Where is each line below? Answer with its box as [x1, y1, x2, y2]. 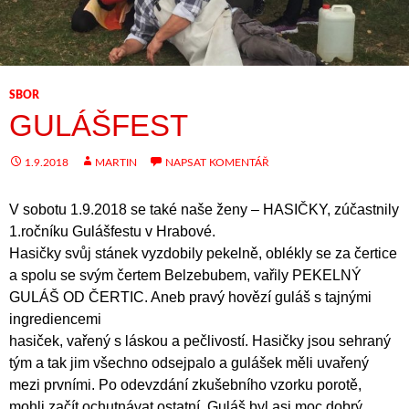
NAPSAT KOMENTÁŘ [165, 157, 269, 168]
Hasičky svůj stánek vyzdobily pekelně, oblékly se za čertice [9, 246, 397, 261]
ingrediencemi [9, 311, 101, 327]
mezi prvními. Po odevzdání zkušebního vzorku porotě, [9, 377, 362, 393]
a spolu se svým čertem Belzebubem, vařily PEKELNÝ [9, 267, 362, 283]
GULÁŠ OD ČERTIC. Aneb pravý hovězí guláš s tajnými [9, 289, 372, 305]
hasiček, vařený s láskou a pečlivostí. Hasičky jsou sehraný [9, 333, 391, 349]
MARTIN [95, 157, 137, 168]
